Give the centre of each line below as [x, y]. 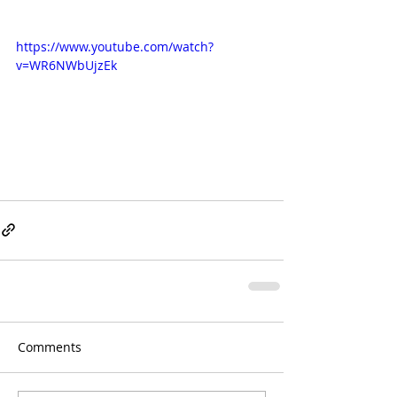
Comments [50, 346]
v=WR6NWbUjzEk [66, 65]
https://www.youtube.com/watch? [115, 47]
